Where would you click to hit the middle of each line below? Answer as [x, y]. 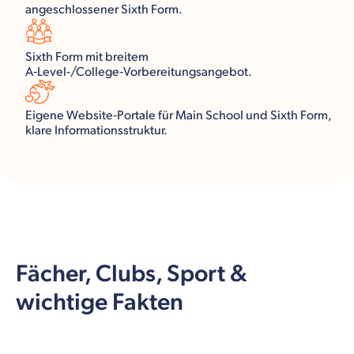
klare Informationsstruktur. [96, 130]
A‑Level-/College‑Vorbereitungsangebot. [139, 72]
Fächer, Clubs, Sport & [132, 274]
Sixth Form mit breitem [87, 57]
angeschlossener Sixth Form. [104, 9]
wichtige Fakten [100, 302]
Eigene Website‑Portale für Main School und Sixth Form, [178, 115]
